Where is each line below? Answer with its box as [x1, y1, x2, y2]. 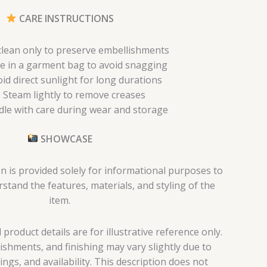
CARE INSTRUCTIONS [16, 11, 114, 25]
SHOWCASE [38, 132, 92, 145]
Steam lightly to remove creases [2, 88, 145, 101]
